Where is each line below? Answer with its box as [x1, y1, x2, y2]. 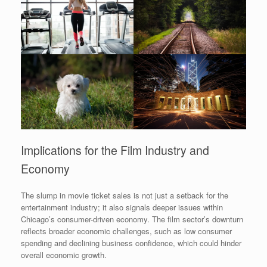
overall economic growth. [21, 249, 107, 261]
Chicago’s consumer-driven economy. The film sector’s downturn [21, 213, 243, 225]
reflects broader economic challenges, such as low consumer [21, 225, 232, 237]
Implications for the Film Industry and [21, 141, 209, 159]
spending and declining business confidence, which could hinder [21, 237, 241, 249]
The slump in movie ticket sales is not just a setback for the [21, 190, 228, 201]
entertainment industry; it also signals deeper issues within [21, 201, 223, 213]
